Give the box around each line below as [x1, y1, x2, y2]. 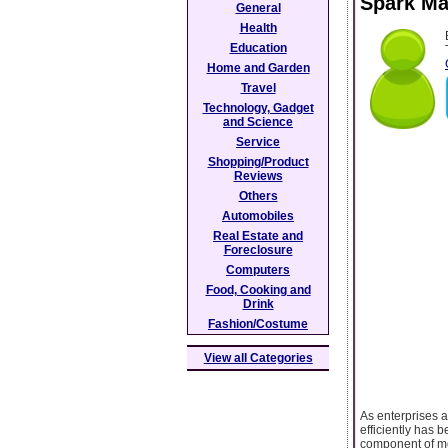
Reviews [233, 169, 283, 183]
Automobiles [222, 209, 294, 223]
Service [236, 135, 280, 149]
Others [238, 189, 278, 203]
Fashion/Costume [208, 317, 308, 331]
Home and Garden [206, 61, 310, 75]
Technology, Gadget [202, 101, 314, 115]
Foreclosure [223, 243, 293, 257]
